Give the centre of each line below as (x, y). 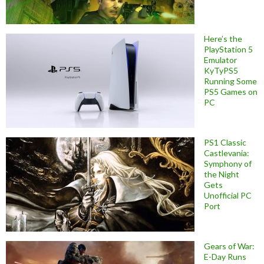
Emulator (220, 60)
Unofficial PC (228, 195)
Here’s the (223, 38)
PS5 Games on (231, 91)
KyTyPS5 (221, 70)
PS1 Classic (225, 142)
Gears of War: (229, 246)
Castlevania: (227, 153)
